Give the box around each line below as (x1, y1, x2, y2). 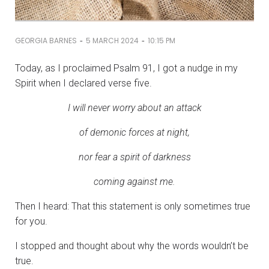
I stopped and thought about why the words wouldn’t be (15, 240, 249, 252)
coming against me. (94, 175, 175, 187)
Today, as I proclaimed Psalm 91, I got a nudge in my (15, 62, 238, 74)
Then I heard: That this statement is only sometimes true (15, 200, 250, 212)
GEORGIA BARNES (15, 35, 77, 46)
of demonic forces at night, (79, 126, 190, 138)
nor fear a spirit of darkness (78, 151, 191, 163)
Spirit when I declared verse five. (15, 77, 157, 89)
